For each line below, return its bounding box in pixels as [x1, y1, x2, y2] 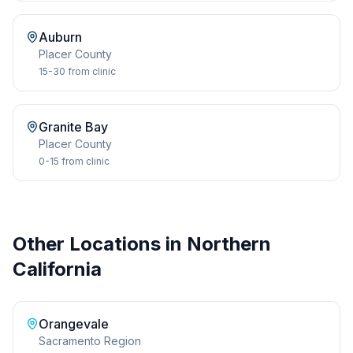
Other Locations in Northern [13, 232, 271, 255]
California [13, 258, 102, 281]
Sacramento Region [39, 334, 141, 347]
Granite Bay [39, 119, 108, 135]
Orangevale [39, 316, 109, 332]
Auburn [39, 29, 82, 45]
